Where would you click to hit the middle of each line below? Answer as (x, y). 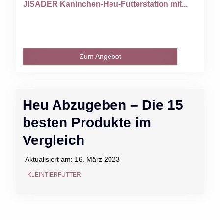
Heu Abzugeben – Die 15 (103, 105)
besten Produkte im (87, 122)
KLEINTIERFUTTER (54, 175)
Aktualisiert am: (50, 159)
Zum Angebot (100, 56)
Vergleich (54, 140)
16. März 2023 (97, 159)
